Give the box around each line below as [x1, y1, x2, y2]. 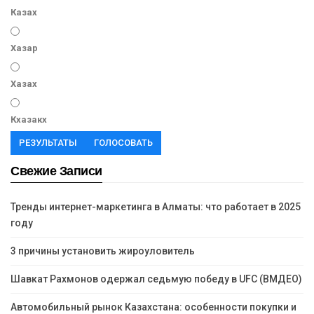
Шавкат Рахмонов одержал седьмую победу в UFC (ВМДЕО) [11, 273, 302, 285]
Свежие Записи [11, 164, 102, 179]
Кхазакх [11, 114, 47, 125]
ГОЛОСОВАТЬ [94, 137, 153, 149]
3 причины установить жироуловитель [11, 245, 195, 257]
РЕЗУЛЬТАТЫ [19, 137, 77, 149]
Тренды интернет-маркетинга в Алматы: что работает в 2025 [11, 201, 301, 213]
